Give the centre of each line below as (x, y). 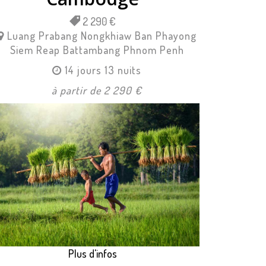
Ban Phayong (165, 36)
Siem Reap (35, 50)
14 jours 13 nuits (103, 70)
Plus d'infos (92, 253)
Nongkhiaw (106, 36)
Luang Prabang (42, 36)
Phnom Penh (153, 50)
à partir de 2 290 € (97, 91)
